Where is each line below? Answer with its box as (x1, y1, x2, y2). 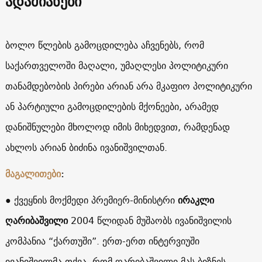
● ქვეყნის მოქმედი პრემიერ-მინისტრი (5, 191, 178, 208)
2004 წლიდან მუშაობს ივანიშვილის (67, 212, 232, 229)
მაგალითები (5, 165, 61, 182)
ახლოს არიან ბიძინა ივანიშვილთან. (5, 139, 167, 156)
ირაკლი (177, 191, 214, 208)
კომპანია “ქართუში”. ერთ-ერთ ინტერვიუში (5, 232, 199, 249)
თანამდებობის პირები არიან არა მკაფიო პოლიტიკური (5, 77, 252, 94)
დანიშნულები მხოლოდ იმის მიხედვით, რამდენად (5, 118, 230, 135)
